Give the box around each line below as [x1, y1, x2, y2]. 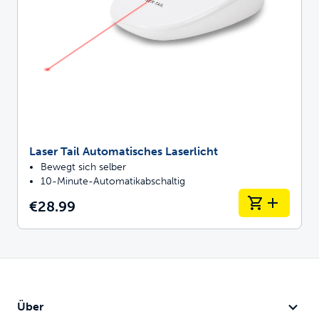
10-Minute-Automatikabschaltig [41, 174, 185, 187]
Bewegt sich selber [41, 160, 126, 173]
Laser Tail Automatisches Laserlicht [29, 144, 218, 158]
